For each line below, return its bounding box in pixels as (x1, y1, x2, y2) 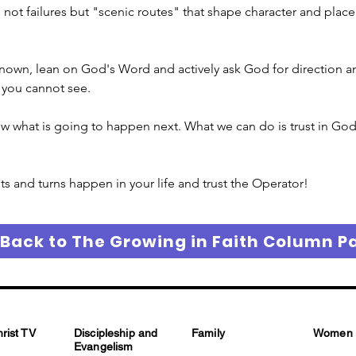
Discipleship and (74, 327, 158, 339)
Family (192, 327, 225, 339)
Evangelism (74, 340, 133, 353)
